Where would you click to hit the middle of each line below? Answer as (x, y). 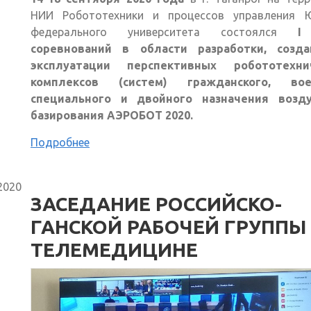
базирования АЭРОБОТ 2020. (112, 116)
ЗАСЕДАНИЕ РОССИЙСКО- (156, 204)
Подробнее (60, 143)
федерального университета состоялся (164, 32)
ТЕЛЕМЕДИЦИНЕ (114, 250)
